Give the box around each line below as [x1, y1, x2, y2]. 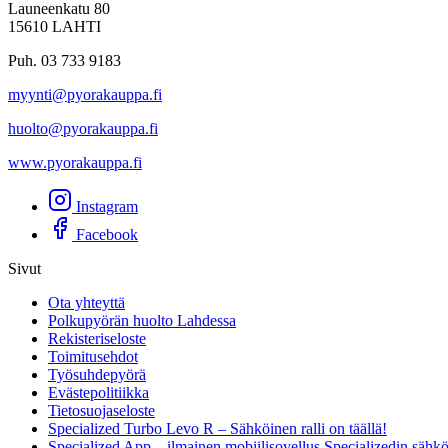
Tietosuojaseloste [48, 401, 155, 419]
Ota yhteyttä [48, 293, 125, 311]
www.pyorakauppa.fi [8, 153, 142, 171]
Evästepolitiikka [48, 383, 149, 401]
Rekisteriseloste [48, 329, 146, 347]
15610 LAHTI [8, 17, 101, 35]
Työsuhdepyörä [48, 365, 146, 383]
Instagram [76, 197, 138, 215]
